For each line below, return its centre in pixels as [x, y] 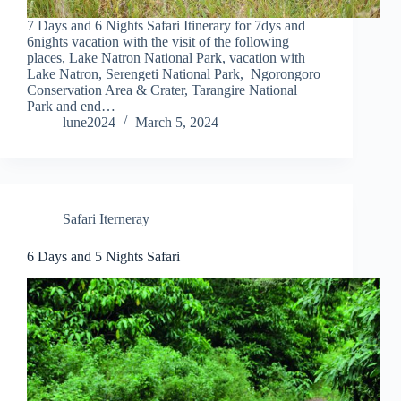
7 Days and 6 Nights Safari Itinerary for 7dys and [166, 26]
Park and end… [71, 107]
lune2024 [89, 123]
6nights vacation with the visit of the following [158, 42]
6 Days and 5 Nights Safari [103, 257]
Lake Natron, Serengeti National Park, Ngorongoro [174, 74]
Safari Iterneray [106, 219]
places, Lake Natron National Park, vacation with [166, 58]
